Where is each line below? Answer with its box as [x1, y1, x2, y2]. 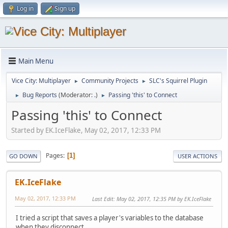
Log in [17, 4, 34, 13]
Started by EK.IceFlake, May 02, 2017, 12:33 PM [11, 125, 161, 135]
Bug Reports [22, 91, 57, 99]
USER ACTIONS [178, 152, 217, 160]
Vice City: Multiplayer [12, 76, 71, 85]
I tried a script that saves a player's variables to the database [16, 213, 204, 222]
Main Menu [18, 56, 53, 66]
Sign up [54, 4, 75, 13]
